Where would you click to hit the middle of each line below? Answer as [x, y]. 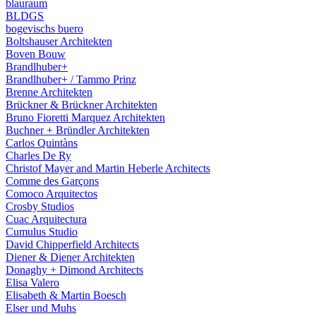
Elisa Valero [32, 282]
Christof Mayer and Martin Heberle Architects [108, 168]
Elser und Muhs [41, 308]
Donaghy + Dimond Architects [74, 270]
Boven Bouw [36, 54]
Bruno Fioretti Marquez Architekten [85, 117]
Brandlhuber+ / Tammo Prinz [71, 79]
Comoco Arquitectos [51, 194]
